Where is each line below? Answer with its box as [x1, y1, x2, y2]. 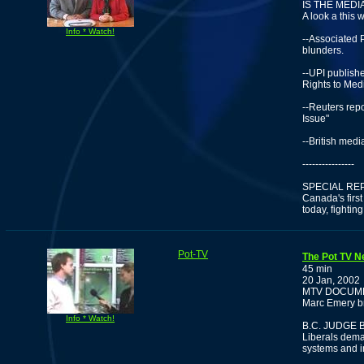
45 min [302, 263, 332, 275]
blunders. [302, 45, 344, 57]
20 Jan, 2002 [302, 275, 360, 287]
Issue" [302, 113, 329, 125]
